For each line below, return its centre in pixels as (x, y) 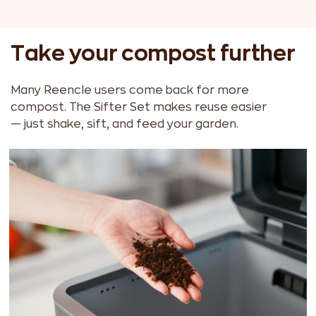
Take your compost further (153, 54)
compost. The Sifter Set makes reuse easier (139, 108)
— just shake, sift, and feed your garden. (124, 124)
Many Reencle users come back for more (130, 91)
